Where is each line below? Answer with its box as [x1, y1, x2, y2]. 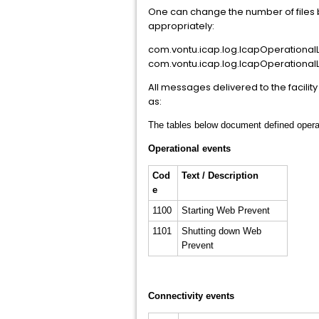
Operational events [148, 143, 231, 154]
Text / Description [181, 170, 258, 181]
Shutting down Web [181, 226, 261, 236]
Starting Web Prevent [181, 205, 270, 216]
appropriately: [148, 19, 214, 33]
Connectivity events [148, 291, 234, 301]
